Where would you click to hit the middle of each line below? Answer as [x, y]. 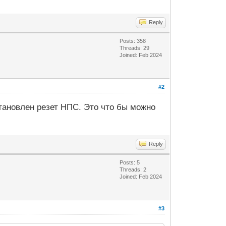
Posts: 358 [133, 41]
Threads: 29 [135, 48]
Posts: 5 [130, 163]
